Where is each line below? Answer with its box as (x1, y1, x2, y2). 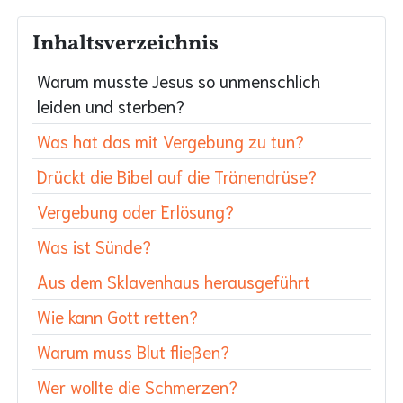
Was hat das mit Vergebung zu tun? (37, 129, 304, 152)
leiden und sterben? (37, 94, 184, 117)
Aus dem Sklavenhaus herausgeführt (37, 269, 310, 292)
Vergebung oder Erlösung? (37, 199, 234, 222)
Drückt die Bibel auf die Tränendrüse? (37, 164, 317, 187)
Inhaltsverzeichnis (32, 29, 219, 58)
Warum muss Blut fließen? (37, 339, 229, 363)
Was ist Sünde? (37, 234, 151, 257)
